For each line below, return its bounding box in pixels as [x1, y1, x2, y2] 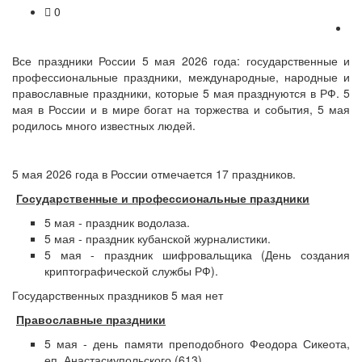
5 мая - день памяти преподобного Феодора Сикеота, [44, 335, 350, 351]
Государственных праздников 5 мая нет [12, 287, 223, 303]
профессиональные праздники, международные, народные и [12, 69, 350, 85]
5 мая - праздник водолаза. [44, 214, 190, 230]
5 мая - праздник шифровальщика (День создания [44, 246, 350, 263]
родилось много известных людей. [12, 117, 196, 133]
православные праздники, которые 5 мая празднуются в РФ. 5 [12, 85, 350, 101]
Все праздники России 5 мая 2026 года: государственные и [12, 53, 350, 69]
